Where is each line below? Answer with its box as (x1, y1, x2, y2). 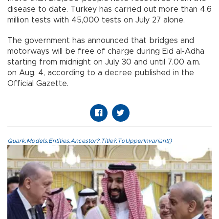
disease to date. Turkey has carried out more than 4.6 (7, 5, 212, 13)
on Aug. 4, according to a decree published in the (7, 68, 194, 77)
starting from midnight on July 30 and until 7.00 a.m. (7, 58, 200, 66)
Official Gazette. (7, 79, 68, 88)
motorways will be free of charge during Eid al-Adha (7, 47, 204, 55)
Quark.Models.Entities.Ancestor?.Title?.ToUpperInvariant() (7, 137, 172, 144)
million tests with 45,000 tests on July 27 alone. (7, 16, 187, 24)
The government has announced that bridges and (7, 36, 194, 44)
